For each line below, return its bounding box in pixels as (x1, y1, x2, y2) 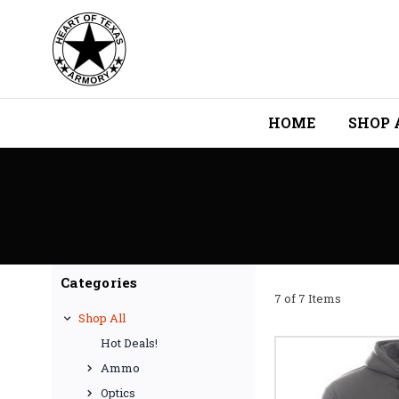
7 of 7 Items (274, 289, 341, 306)
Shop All (78, 310, 126, 326)
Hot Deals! (101, 335, 158, 351)
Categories (61, 273, 138, 291)
